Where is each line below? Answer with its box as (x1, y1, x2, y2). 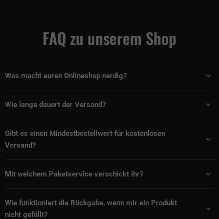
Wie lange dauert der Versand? (5, 100, 106, 109)
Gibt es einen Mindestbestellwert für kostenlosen (5, 129, 165, 138)
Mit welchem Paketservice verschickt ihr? (5, 169, 143, 178)
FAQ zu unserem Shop (43, 26, 176, 50)
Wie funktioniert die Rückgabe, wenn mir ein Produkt (5, 198, 177, 207)
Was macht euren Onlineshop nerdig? (5, 71, 127, 80)
